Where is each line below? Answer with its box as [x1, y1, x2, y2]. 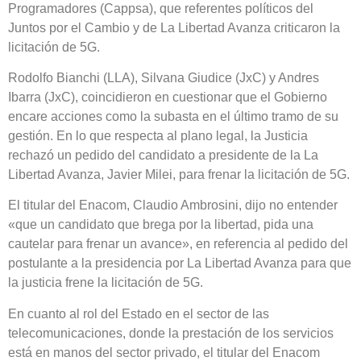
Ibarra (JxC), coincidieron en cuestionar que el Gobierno [8, 89, 327, 104]
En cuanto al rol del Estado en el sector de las [8, 306, 269, 321]
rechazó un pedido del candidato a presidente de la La [8, 147, 318, 162]
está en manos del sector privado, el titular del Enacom [8, 345, 320, 359]
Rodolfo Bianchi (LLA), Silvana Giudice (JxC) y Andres [8, 70, 319, 85]
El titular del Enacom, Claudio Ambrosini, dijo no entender [8, 198, 338, 213]
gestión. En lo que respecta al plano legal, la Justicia [8, 128, 308, 143]
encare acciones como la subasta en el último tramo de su [8, 109, 338, 123]
